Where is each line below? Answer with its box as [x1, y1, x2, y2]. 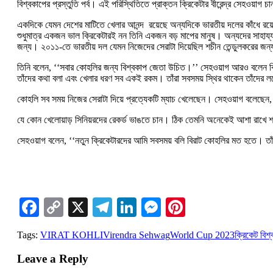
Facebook [39, 196, 115, 218]
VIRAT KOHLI [40, 229, 103, 240]
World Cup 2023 [170, 229, 235, 240]
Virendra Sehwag [103, 229, 170, 240]
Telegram [112, 196, 186, 218]
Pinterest [185, 196, 253, 218]
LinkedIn [136, 196, 208, 218]
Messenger [161, 196, 244, 218]
